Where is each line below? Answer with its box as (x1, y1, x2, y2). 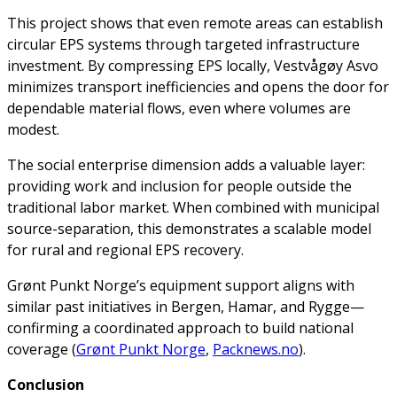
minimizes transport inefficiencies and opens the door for (7, 77, 389, 97)
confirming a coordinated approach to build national (7, 318, 354, 339)
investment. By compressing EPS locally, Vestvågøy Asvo (7, 56, 378, 76)
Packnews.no (213, 339, 299, 360)
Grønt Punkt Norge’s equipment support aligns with (7, 276, 354, 296)
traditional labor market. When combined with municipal (7, 198, 379, 218)
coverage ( (7, 339, 76, 360)
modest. (7, 120, 59, 140)
